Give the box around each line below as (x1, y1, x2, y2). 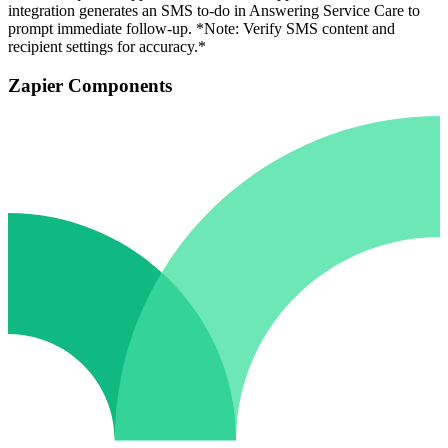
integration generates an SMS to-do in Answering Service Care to (8, 2, 420, 20)
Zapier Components (8, 74, 172, 96)
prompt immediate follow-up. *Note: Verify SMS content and (8, 20, 395, 38)
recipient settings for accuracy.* (8, 38, 206, 56)
